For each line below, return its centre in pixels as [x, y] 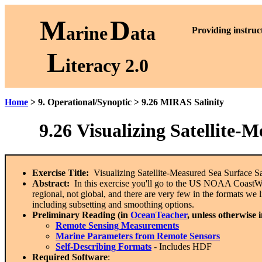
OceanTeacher [159, 215]
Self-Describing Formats [104, 246]
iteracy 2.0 [107, 65]
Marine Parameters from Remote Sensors [138, 236]
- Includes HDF [182, 246]
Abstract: [51, 183]
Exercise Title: [61, 173]
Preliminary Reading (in [81, 215]
